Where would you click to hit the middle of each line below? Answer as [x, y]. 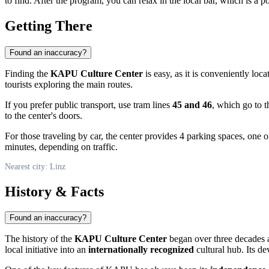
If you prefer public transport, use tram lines [89, 104]
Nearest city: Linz [35, 166]
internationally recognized [141, 250]
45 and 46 [192, 104]
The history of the [40, 239]
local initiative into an [47, 250]
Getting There [49, 26]
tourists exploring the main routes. [69, 84]
